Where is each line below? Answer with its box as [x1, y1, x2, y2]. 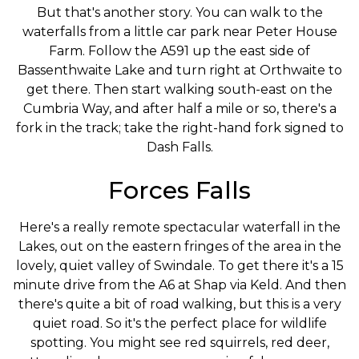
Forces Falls [108, 175, 251, 205]
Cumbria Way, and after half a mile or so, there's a [22, 101, 337, 116]
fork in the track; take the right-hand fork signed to [15, 120, 344, 135]
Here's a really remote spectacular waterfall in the [18, 220, 341, 235]
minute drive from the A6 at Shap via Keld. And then [13, 277, 346, 292]
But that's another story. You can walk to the [36, 5, 323, 20]
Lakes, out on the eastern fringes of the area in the [18, 239, 341, 254]
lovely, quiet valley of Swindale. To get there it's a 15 [15, 258, 344, 273]
